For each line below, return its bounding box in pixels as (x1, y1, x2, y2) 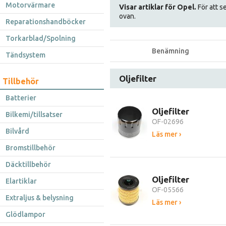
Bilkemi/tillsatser (6, 110, 63, 119)
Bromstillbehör (6, 144, 55, 152)
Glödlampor (6, 210, 45, 218)
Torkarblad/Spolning (6, 34, 76, 42)
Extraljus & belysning (6, 194, 74, 202)
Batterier (6, 94, 36, 102)
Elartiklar (6, 177, 37, 185)
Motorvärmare (6, 1, 55, 9)
